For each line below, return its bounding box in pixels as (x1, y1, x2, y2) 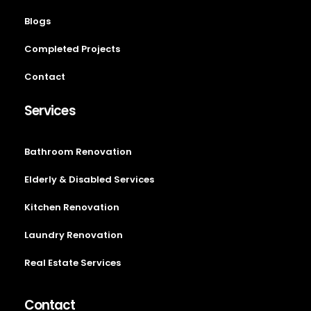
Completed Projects (24, 42, 120, 56)
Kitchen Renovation (24, 201, 119, 215)
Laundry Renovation (24, 228, 123, 242)
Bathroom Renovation (24, 145, 132, 159)
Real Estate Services (24, 256, 121, 270)
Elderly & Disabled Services (24, 173, 154, 187)
